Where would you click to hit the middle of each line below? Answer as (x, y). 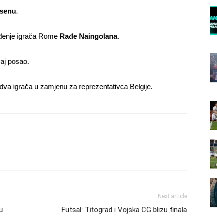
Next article (172, 196)
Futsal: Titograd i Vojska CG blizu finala (124, 210)
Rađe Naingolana (88, 36)
